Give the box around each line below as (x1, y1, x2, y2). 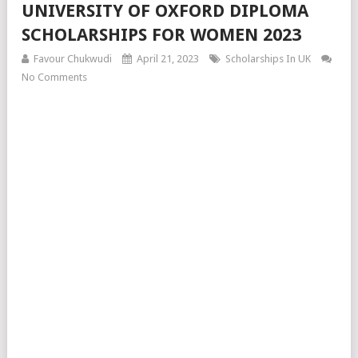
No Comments (22, 71, 87, 83)
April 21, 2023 (137, 53, 199, 65)
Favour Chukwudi (34, 53, 112, 65)
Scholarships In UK (225, 53, 311, 65)
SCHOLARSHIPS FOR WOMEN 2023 (22, 25, 301, 45)
